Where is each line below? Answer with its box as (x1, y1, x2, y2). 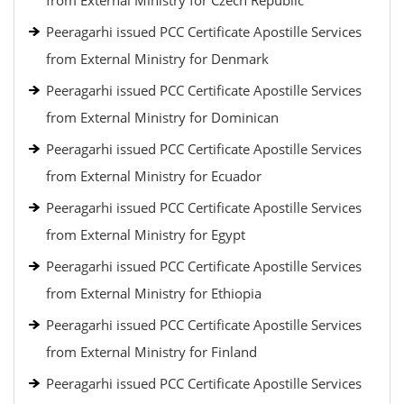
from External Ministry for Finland (46, 343, 257, 361)
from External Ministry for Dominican (46, 108, 279, 126)
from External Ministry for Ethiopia (46, 284, 262, 302)
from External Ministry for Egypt (46, 225, 245, 243)
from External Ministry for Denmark (46, 50, 269, 68)
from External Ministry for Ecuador (46, 167, 262, 185)
